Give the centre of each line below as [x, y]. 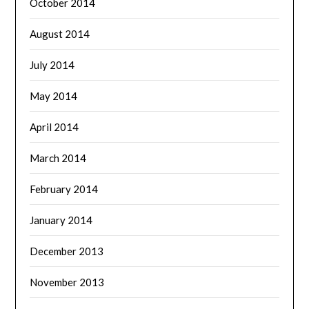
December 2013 [67, 251]
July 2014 [52, 65]
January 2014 [61, 220]
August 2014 [60, 34]
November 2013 [67, 282]
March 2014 [58, 158]
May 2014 [54, 96]
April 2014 [54, 127]
